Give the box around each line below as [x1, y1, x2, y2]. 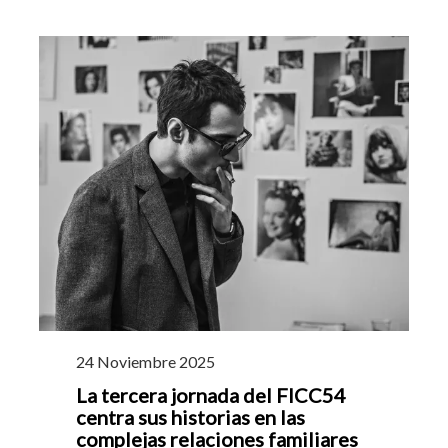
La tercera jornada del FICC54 [76, 383, 346, 408]
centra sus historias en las [76, 405, 305, 430]
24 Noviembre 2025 [76, 352, 215, 372]
